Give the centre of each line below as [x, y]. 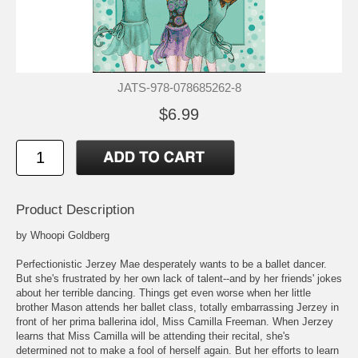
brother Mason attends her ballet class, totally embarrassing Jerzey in [177, 308]
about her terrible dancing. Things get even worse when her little [163, 293]
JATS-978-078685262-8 [179, 88]
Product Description [75, 210]
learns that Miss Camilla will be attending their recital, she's [153, 336]
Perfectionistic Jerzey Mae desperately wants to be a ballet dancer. [171, 265]
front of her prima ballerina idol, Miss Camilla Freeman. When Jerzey [175, 322]
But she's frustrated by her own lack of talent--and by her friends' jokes [179, 279]
